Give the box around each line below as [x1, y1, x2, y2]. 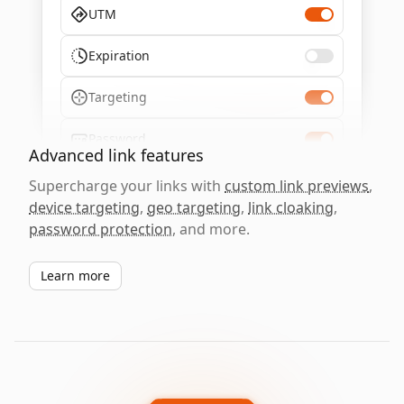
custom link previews [225, 176, 369, 196]
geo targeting [147, 197, 241, 217]
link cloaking [248, 197, 334, 217]
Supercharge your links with [29, 176, 225, 196]
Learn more [41, 267, 110, 284]
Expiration [88, 47, 150, 64]
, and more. [172, 219, 250, 239]
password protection [29, 219, 172, 239]
